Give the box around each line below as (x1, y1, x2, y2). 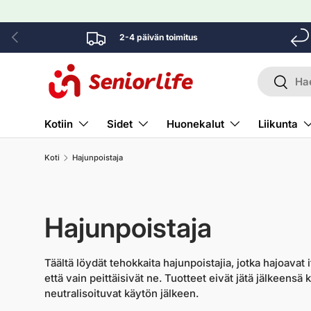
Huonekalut (167, 117, 224, 131)
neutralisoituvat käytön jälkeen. (44, 287, 199, 301)
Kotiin (44, 117, 73, 131)
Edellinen (6, 28, 48, 39)
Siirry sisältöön (62, 19, 130, 30)
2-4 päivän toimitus (119, 32, 198, 42)
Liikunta (258, 117, 298, 131)
